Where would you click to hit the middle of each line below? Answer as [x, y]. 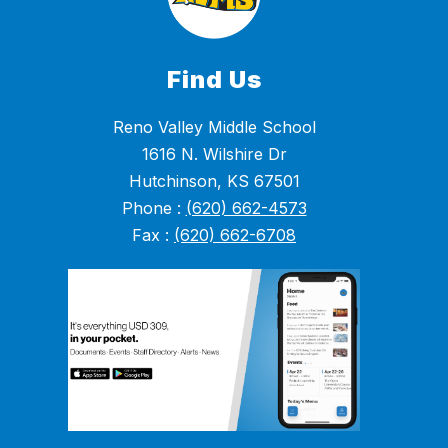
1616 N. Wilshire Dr [214, 153]
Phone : [153, 207]
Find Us [214, 79]
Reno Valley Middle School [214, 126]
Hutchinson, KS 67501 [214, 180]
